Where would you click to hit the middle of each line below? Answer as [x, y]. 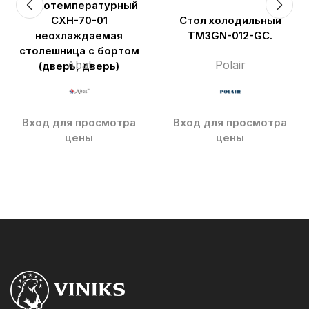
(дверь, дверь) [79, 66]
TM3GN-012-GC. [230, 36]
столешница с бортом [79, 51]
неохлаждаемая [79, 36]
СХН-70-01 [79, 20]
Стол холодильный [230, 20]
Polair [230, 64]
